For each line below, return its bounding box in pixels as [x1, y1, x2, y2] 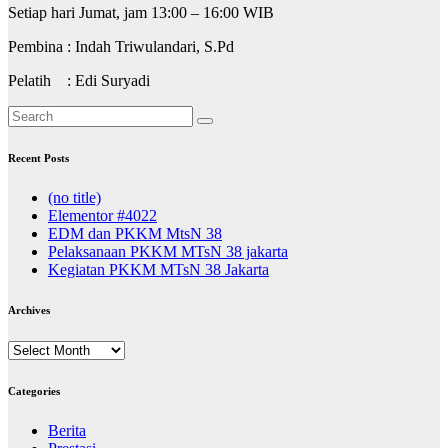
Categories [8, 384, 60, 397]
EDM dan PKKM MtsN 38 [48, 224, 222, 242]
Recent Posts [8, 151, 69, 164]
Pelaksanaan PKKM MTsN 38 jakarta [48, 242, 288, 260]
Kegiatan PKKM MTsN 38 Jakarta [48, 260, 269, 278]
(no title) [48, 188, 101, 206]
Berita [48, 421, 86, 439]
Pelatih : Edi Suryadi [8, 71, 150, 89]
